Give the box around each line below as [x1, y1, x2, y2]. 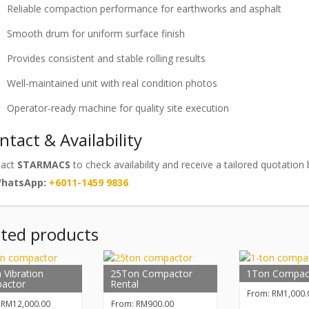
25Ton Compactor [110, 267, 193, 281]
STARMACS [17, 158, 70, 172]
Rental [110, 277, 139, 291]
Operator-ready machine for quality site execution [7, 101, 229, 115]
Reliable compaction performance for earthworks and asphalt [7, 2, 281, 16]
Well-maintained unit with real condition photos [7, 77, 217, 90]
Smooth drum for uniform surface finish [7, 27, 185, 41]
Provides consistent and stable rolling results [7, 52, 206, 66]
